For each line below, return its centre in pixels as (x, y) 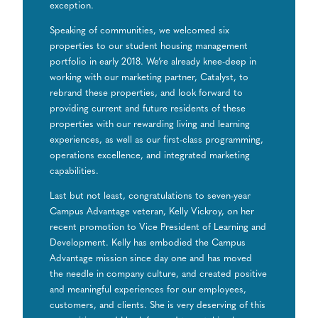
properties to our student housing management (149, 46)
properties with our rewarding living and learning (150, 125)
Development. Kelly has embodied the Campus (148, 243)
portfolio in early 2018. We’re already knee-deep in (153, 62)
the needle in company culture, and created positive (159, 275)
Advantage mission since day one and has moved (151, 259)
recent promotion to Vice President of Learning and (158, 228)
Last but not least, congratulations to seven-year (150, 197)
